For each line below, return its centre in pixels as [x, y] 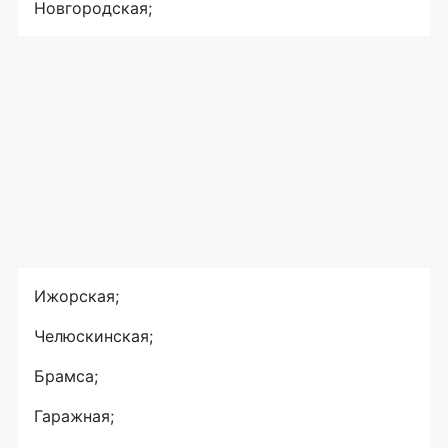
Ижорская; [76, 296]
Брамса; [66, 376]
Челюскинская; [93, 336]
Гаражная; [74, 416]
